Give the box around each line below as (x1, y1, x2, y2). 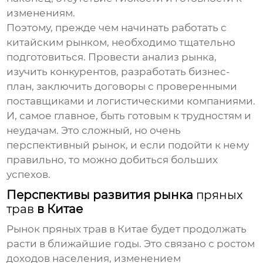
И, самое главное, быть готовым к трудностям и (6, 110, 252, 122)
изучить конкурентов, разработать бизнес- (6, 66, 231, 78)
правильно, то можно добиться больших (6, 154, 218, 166)
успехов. (6, 168, 51, 181)
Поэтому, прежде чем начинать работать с (6, 22, 227, 34)
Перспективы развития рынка (6, 188, 197, 203)
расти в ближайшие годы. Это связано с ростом (6, 238, 255, 250)
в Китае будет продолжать (107, 223, 247, 235)
